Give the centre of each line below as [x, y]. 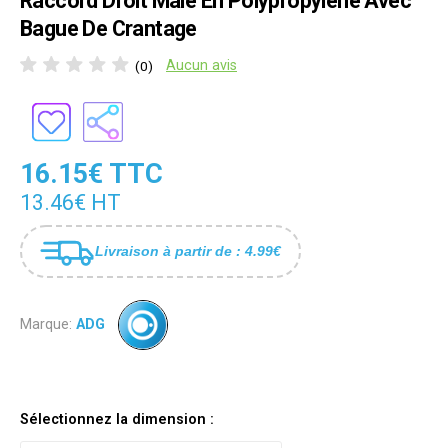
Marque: [46, 324]
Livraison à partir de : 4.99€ [188, 250]
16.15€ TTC [91, 173]
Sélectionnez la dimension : [117, 420]
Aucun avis [201, 66]
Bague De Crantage [108, 29]
